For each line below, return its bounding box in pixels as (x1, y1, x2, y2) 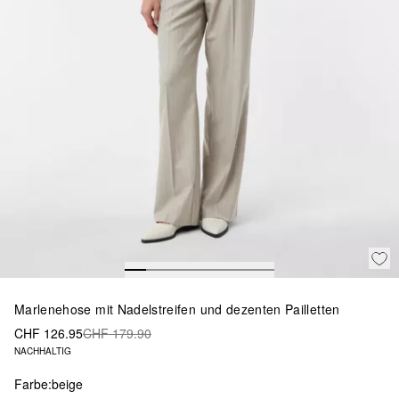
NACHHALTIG (14, 344, 71, 357)
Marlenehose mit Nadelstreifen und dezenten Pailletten (14, 299, 340, 318)
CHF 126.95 (14, 323, 83, 342)
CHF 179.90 (83, 323, 151, 342)
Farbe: (14, 374, 52, 393)
